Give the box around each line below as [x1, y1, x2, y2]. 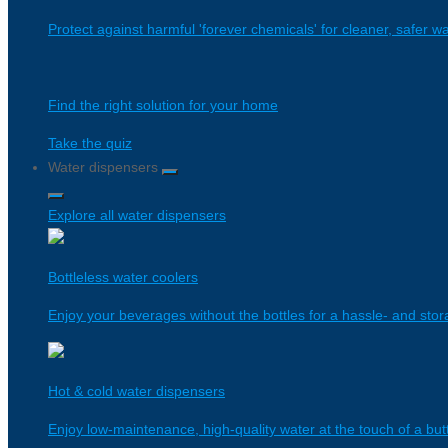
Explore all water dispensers [48, 207, 226, 223]
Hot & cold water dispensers [48, 383, 225, 399]
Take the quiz [48, 135, 132, 151]
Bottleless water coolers [48, 269, 198, 285]
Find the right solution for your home [48, 97, 278, 113]
